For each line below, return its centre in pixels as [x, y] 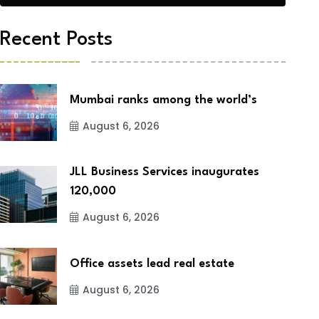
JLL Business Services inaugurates [165, 172]
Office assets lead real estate [152, 263]
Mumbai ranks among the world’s [164, 100]
